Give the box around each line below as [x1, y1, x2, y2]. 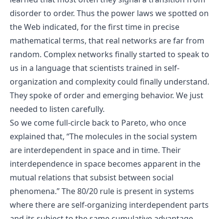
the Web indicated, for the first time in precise [10, 21, 179, 32]
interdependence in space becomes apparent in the [10, 158, 200, 169]
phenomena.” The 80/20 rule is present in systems [10, 185, 194, 197]
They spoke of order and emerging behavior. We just [10, 89, 203, 101]
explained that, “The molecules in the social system [10, 131, 197, 142]
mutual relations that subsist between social [10, 172, 174, 183]
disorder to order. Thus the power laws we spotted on [10, 7, 209, 19]
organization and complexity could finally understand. [10, 76, 209, 87]
